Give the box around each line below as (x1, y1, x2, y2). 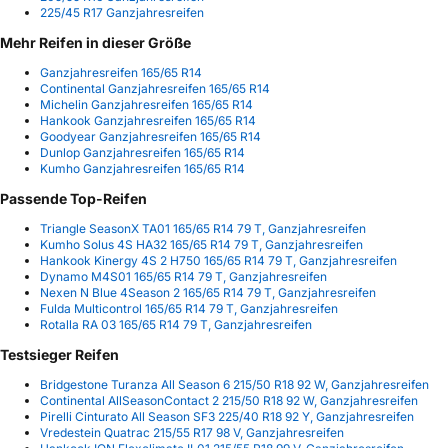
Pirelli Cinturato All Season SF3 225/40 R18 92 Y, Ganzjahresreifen (40, 408, 414, 424)
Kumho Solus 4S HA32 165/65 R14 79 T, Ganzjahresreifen (40, 236, 363, 252)
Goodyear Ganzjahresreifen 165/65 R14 (40, 128, 261, 144)
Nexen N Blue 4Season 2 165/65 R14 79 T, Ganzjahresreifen (40, 284, 376, 300)
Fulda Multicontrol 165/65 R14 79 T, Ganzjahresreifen (40, 300, 338, 316)
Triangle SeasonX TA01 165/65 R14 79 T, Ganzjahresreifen (40, 220, 366, 236)
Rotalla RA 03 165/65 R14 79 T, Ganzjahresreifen (40, 316, 312, 332)
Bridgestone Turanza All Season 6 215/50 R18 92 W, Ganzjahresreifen (40, 376, 429, 392)
